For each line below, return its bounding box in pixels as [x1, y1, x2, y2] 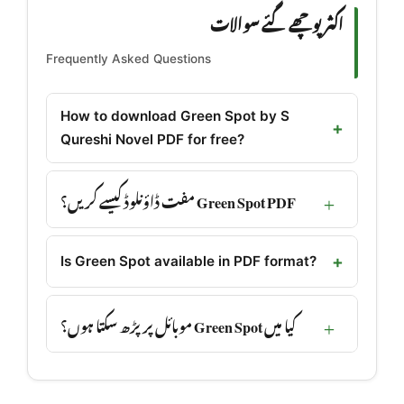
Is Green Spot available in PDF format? [60, 252, 317, 271]
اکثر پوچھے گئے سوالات [210, 2, 344, 41]
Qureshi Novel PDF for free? [60, 131, 244, 149]
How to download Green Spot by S [60, 107, 289, 125]
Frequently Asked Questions [46, 50, 211, 66]
